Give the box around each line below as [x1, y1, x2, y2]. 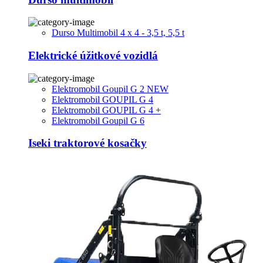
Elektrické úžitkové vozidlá [28, 49, 158, 62]
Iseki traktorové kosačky [28, 137, 147, 150]
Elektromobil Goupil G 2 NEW [52, 83, 168, 94]
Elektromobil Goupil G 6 [52, 115, 144, 126]
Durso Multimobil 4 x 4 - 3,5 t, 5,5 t [52, 28, 184, 38]
